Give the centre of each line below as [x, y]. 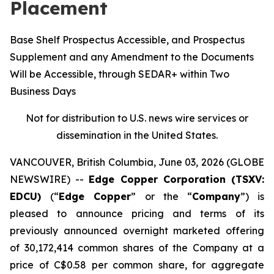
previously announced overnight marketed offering [137, 231]
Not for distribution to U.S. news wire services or [137, 118]
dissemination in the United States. [137, 135]
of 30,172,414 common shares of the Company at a [137, 248]
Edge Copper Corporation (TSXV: [177, 179]
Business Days [43, 91]
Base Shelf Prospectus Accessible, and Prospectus [127, 40]
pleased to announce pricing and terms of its [137, 213]
